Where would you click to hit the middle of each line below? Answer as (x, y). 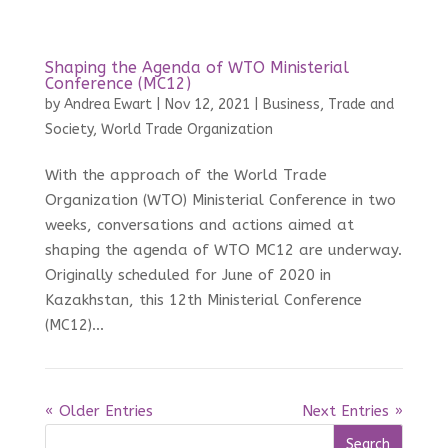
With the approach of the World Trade (185, 175)
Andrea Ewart (107, 105)
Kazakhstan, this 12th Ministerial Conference (203, 300)
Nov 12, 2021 (207, 105)
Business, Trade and (328, 105)
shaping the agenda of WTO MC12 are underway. (223, 250)
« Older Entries (98, 411)
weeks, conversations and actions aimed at (199, 225)
